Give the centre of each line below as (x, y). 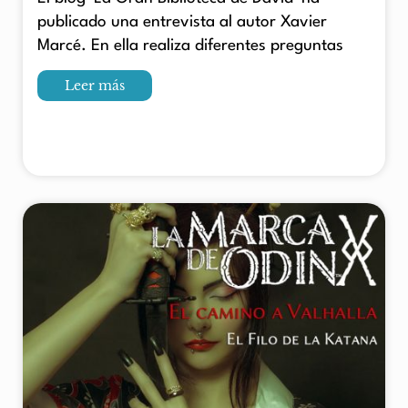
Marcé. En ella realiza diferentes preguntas (190, 46)
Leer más (95, 85)
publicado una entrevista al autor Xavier (182, 22)
